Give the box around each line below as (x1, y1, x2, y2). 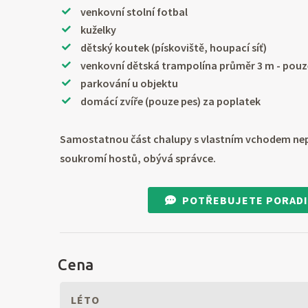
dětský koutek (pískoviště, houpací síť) (80, 41, 267, 55)
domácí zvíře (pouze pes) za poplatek (80, 94, 261, 109)
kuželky (80, 23, 117, 37)
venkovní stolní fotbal (80, 5, 188, 19)
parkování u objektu (80, 76, 179, 91)
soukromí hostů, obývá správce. (60, 151, 216, 166)
